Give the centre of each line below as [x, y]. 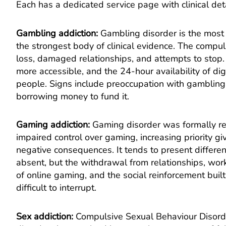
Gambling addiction [56, 33]
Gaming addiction [52, 125]
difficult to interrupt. [56, 188]
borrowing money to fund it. [73, 96]
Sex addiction [44, 216]
